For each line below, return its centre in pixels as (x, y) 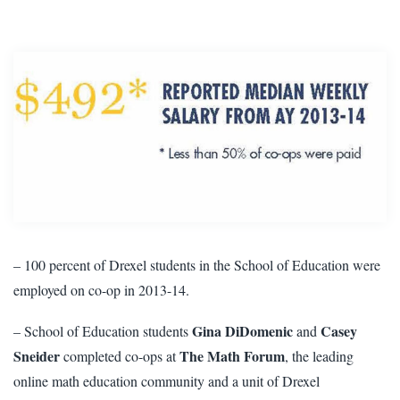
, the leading (319, 355)
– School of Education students (103, 330)
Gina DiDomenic (242, 330)
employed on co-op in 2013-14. (101, 289)
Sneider (38, 355)
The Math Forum (232, 355)
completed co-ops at (121, 355)
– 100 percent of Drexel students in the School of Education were (197, 264)
